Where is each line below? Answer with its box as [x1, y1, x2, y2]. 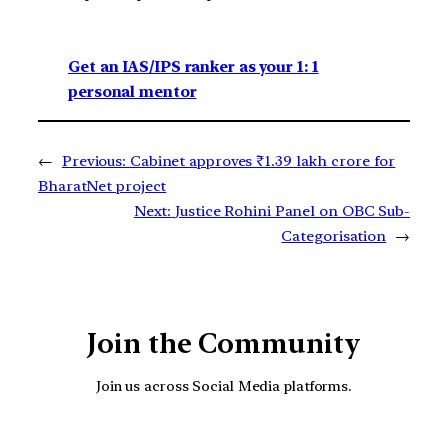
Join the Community [87, 327, 361, 361]
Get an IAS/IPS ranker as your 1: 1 [68, 58, 319, 77]
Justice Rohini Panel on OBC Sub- [175, 202, 410, 221]
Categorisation [281, 227, 387, 246]
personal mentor [68, 83, 197, 102]
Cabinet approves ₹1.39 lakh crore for [129, 152, 396, 171]
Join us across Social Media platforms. [95, 376, 353, 394]
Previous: [61, 152, 127, 171]
